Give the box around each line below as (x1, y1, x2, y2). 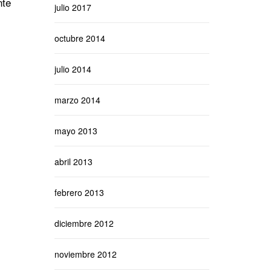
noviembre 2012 (54, 248, 117, 260)
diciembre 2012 (54, 217, 114, 229)
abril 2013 (54, 155, 93, 168)
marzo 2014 (54, 94, 100, 106)
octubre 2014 (54, 32, 105, 44)
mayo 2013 (54, 125, 97, 137)
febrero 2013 (54, 186, 104, 198)
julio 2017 (54, 1, 91, 13)
